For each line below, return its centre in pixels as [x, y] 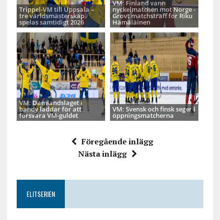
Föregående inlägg [118, 142]
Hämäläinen [131, 22]
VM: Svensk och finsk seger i [154, 109]
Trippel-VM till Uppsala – [56, 10]
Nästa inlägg [102, 154]
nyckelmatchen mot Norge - [154, 10]
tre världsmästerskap [52, 16]
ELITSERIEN [41, 194]
